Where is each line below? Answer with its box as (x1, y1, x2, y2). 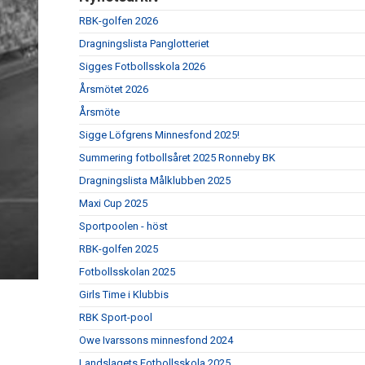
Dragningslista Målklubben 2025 (79, 174, 231, 187)
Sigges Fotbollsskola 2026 (79, 59, 205, 73)
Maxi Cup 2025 (79, 196, 147, 209)
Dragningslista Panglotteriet (79, 37, 209, 50)
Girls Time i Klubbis (79, 288, 169, 301)
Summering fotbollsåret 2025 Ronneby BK (79, 151, 275, 164)
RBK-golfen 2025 (79, 242, 158, 255)
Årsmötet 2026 (79, 82, 148, 95)
